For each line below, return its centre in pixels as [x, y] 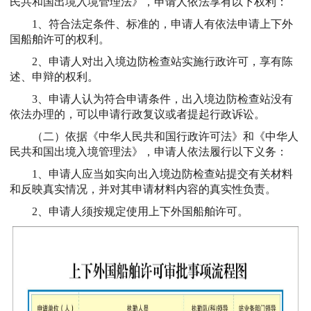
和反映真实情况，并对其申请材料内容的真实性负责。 [143, 189]
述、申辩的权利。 [54, 76]
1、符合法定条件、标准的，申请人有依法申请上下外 [162, 24]
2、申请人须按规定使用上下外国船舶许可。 [140, 211]
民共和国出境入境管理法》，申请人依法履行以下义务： [149, 151]
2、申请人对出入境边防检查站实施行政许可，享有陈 [162, 61]
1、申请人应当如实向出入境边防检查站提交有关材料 [162, 174]
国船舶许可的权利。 [60, 39]
